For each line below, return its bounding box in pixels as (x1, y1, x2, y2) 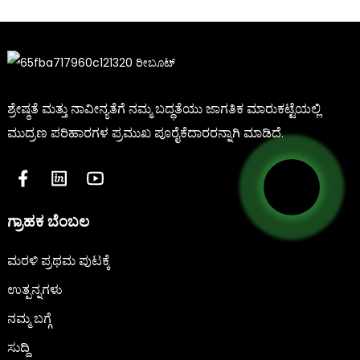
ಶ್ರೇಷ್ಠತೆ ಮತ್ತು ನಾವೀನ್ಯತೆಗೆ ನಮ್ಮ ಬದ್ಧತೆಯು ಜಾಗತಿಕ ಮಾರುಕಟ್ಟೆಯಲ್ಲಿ (6, 100, 321, 119)
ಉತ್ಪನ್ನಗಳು (6, 280, 63, 300)
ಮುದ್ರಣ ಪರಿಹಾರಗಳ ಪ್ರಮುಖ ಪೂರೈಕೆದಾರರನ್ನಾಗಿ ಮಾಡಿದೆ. (6, 124, 284, 143)
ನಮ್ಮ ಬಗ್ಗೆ (6, 309, 51, 329)
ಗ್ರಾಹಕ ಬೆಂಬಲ (6, 211, 89, 232)
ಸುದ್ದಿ (6, 338, 30, 358)
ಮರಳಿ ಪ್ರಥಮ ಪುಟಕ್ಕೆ (6, 252, 110, 271)
